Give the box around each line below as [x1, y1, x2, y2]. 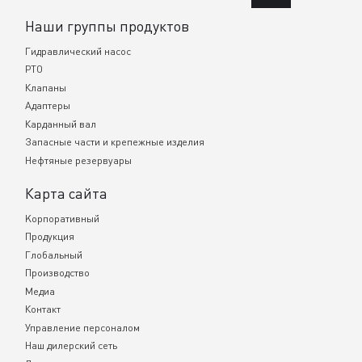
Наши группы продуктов [25, 16, 190, 35]
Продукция [25, 230, 75, 243]
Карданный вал [25, 117, 97, 130]
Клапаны [25, 81, 67, 94]
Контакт [25, 303, 61, 316]
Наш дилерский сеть [25, 339, 118, 352]
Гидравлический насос [25, 44, 132, 57]
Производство [25, 267, 90, 280]
